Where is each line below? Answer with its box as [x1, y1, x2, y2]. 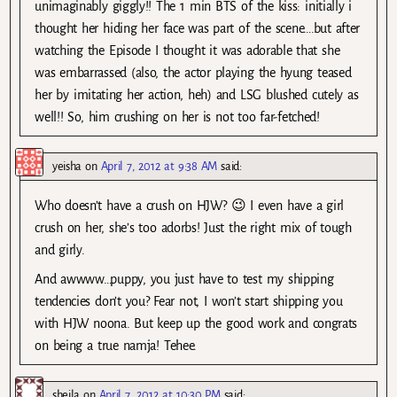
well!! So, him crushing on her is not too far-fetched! [35, 109, 320, 124]
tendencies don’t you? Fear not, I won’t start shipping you [35, 293, 343, 308]
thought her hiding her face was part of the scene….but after [35, 20, 361, 35]
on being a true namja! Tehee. [35, 338, 198, 353]
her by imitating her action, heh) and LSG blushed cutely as [35, 87, 359, 102]
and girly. [35, 242, 85, 257]
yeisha [52, 159, 82, 173]
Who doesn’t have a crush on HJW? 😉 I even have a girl [35, 198, 345, 213]
